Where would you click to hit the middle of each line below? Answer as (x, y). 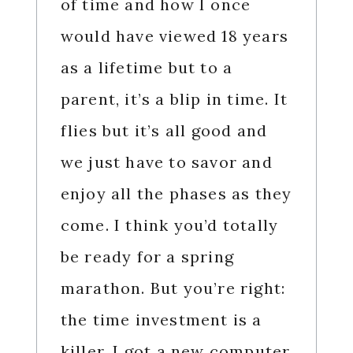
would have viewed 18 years (174, 36)
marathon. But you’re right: (173, 288)
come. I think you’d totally (169, 225)
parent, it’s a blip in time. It (174, 99)
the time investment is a (161, 320)
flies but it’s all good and (164, 131)
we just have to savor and (166, 162)
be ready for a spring (147, 257)
